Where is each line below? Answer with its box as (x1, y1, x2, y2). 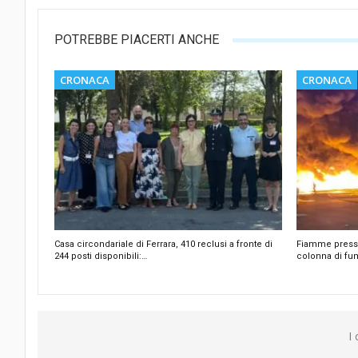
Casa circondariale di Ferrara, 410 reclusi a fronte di (54, 238, 272, 249)
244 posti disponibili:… (54, 250, 147, 261)
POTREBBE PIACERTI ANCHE (54, 32, 219, 48)
